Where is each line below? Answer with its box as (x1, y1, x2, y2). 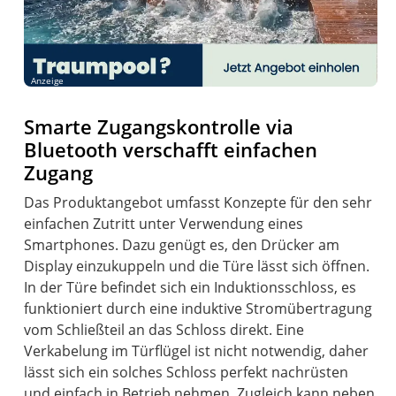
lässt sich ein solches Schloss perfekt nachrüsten (24, 362, 349, 383)
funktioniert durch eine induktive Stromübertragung (24, 299, 373, 319)
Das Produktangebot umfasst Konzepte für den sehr (24, 193, 373, 213)
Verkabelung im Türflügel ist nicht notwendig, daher (24, 341, 369, 362)
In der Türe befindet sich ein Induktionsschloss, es (24, 278, 357, 298)
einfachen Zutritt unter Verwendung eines (24, 214, 304, 234)
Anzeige (31, 75, 65, 88)
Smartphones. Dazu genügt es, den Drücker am (24, 235, 340, 255)
